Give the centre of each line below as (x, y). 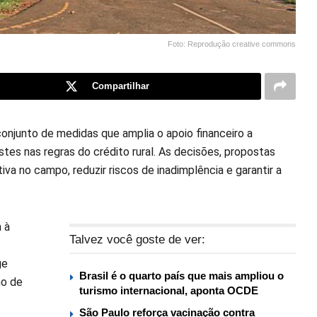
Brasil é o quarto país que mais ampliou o (181, 275)
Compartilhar (121, 86)
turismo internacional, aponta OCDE (169, 290)
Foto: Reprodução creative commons (232, 44)
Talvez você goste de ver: (137, 239)
